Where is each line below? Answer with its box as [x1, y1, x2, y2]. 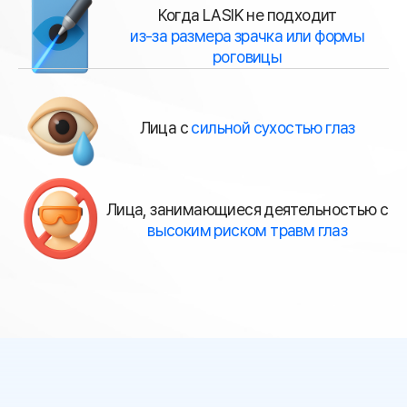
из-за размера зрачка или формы [130, 25, 365, 45]
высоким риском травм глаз [147, 220, 348, 240]
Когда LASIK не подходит [157, 5, 337, 25]
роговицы [213, 46, 283, 66]
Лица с [139, 118, 192, 138]
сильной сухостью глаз [191, 118, 355, 138]
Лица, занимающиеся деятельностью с [105, 199, 389, 219]
